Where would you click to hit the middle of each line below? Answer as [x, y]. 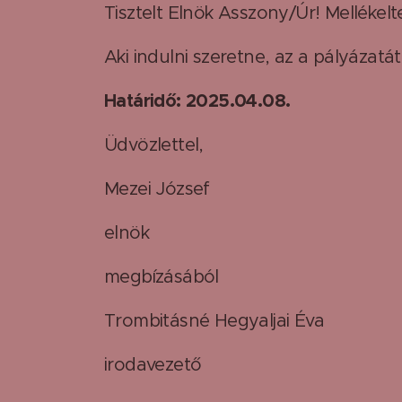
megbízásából [162, 276]
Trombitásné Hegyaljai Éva [214, 320]
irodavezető [153, 364]
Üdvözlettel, [154, 144]
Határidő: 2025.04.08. [197, 100]
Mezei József [157, 188]
